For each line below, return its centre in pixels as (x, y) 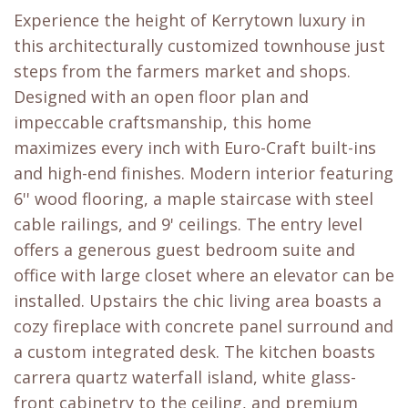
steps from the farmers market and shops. (182, 71)
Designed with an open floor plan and (161, 97)
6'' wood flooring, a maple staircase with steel (194, 199)
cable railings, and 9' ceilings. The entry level (188, 224)
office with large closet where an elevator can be (204, 275)
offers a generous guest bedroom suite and (184, 250)
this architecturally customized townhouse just (199, 46)
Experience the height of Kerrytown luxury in (189, 20)
